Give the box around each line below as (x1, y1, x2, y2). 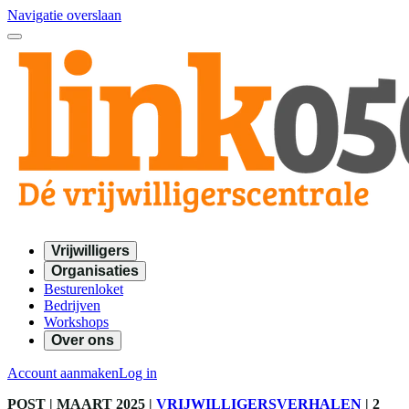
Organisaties (51, 263, 139, 278)
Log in (119, 365, 157, 381)
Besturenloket (44, 281, 123, 297)
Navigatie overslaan (7, 7, 121, 23)
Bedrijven (44, 298, 100, 313)
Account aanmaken (7, 365, 119, 381)
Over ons (51, 332, 114, 348)
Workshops (44, 314, 109, 330)
